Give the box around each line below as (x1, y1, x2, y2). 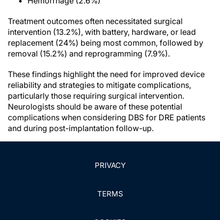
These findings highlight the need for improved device (8, 69, 205, 79)
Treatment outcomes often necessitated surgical (8, 16, 183, 26)
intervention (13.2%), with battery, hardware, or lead (8, 27, 196, 37)
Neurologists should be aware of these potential (8, 102, 182, 111)
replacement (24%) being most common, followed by (8, 38, 203, 48)
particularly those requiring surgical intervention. (8, 91, 184, 101)
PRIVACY (94, 161, 126, 170)
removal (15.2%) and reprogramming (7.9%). (8, 49, 170, 58)
